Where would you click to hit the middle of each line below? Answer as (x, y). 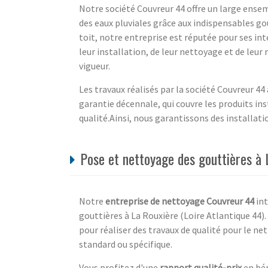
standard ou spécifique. (126, 244)
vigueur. (95, 66)
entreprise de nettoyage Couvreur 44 (180, 201)
